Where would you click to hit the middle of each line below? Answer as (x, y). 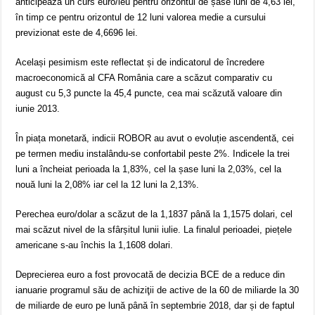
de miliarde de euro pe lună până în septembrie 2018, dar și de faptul (155, 306)
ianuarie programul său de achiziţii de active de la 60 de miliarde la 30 (157, 290)
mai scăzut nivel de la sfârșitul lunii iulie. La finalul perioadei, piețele (154, 230)
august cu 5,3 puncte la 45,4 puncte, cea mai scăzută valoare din (149, 94)
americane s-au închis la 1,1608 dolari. (95, 245)
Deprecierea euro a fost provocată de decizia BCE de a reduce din (150, 275)
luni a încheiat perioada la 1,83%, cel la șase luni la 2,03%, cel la (149, 169)
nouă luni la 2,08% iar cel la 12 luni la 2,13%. (108, 185)
